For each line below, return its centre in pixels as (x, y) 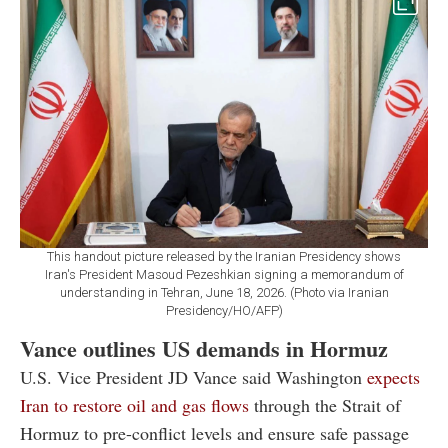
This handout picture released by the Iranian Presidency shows (224, 257)
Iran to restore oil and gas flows (134, 405)
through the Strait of (325, 405)
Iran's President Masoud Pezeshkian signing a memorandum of (224, 275)
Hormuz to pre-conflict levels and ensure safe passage (214, 433)
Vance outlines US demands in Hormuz (204, 349)
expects (393, 377)
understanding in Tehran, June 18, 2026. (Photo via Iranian (224, 293)
